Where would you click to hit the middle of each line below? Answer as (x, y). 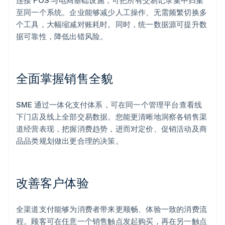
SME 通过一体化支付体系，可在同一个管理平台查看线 (109, 105)
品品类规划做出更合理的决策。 (70, 141)
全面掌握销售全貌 (65, 78)
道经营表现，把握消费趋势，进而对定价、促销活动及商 (112, 129)
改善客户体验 (52, 183)
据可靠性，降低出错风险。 (62, 36)
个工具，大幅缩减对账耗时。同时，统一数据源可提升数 (112, 24)
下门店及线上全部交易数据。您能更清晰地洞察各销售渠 (112, 117)
